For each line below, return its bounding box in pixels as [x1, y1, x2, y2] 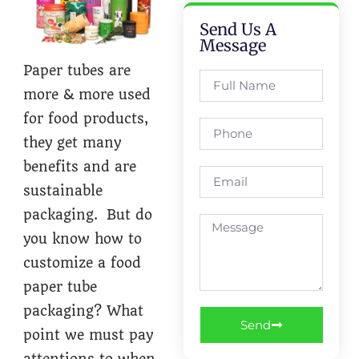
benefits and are [23, 158, 137, 175]
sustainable [23, 182, 103, 199]
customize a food [23, 254, 142, 271]
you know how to [23, 230, 143, 247]
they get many [23, 134, 122, 151]
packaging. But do [23, 206, 153, 223]
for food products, [23, 110, 149, 127]
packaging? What [23, 302, 144, 319]
